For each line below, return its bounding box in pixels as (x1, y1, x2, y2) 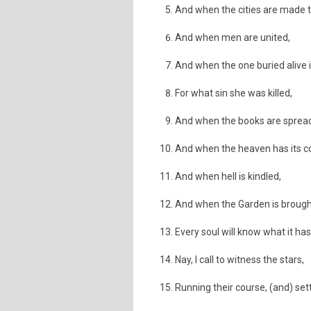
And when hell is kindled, (175, 171, 281, 182)
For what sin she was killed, (175, 87, 292, 99)
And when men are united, (175, 32, 290, 43)
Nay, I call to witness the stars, (175, 254, 304, 265)
